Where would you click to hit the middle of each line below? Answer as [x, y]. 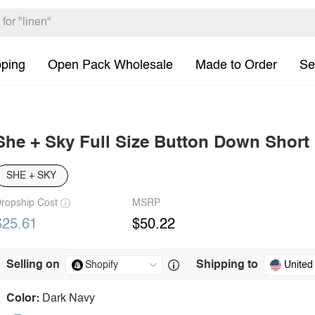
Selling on [33, 265]
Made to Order [236, 65]
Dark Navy [69, 299]
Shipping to [227, 265]
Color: [23, 299]
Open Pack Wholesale [110, 65]
